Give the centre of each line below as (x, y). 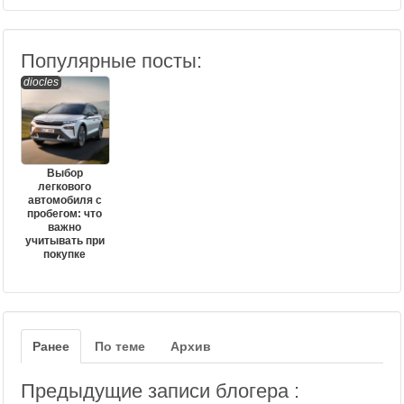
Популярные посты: (111, 61)
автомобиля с (64, 201)
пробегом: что (64, 214)
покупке (64, 255)
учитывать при (64, 241)
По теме (120, 347)
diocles (41, 83)
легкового (64, 187)
